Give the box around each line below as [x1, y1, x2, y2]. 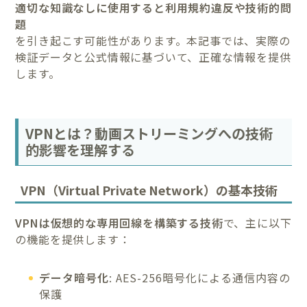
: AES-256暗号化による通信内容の [109, 269, 291, 286]
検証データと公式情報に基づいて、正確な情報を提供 [15, 48, 291, 65]
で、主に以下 [223, 214, 292, 231]
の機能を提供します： [15, 230, 131, 247]
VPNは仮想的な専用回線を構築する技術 [15, 214, 223, 231]
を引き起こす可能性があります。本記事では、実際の [15, 32, 291, 49]
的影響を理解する [25, 140, 136, 160]
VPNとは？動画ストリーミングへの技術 [25, 123, 273, 144]
